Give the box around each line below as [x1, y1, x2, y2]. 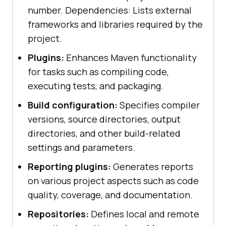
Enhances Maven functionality [64, 51, 197, 64]
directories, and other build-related [28, 127, 181, 139]
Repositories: [28, 207, 89, 220]
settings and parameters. [28, 141, 135, 153]
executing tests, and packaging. [28, 79, 163, 92]
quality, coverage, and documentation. [28, 188, 193, 201]
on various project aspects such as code [28, 174, 199, 187]
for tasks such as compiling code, [28, 65, 169, 78]
